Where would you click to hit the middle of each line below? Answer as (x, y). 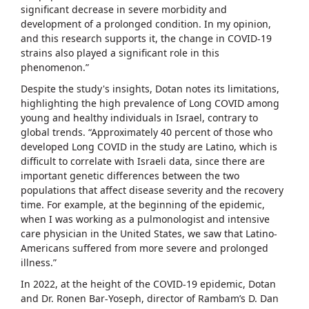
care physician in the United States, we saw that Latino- (149, 233)
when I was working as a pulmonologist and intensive (145, 219)
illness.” (39, 262)
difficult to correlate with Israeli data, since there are (143, 161)
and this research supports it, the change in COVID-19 (146, 38)
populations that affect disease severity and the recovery (152, 190)
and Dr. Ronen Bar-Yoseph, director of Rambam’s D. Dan (150, 298)
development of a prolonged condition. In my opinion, (146, 23)
